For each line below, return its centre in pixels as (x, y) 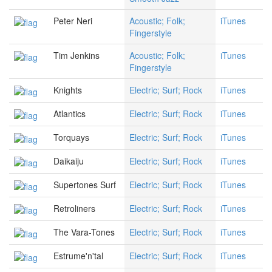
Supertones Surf (85, 185)
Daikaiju (69, 161)
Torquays (71, 138)
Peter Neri (73, 21)
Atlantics (70, 114)
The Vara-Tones (84, 232)
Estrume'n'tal (78, 256)
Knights (68, 90)
